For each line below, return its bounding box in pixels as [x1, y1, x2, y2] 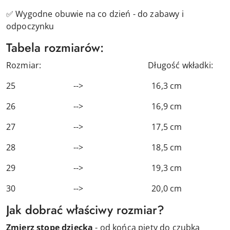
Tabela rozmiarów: [6, 39, 104, 56]
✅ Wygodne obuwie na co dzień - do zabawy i [6, 8, 184, 20]
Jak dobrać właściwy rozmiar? [6, 201, 164, 219]
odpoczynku [6, 20, 54, 32]
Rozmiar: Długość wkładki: [6, 59, 213, 71]
